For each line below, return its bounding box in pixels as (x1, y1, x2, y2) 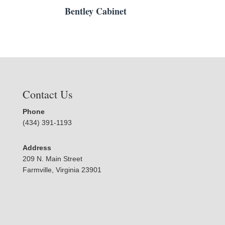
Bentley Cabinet (65, 5, 127, 18)
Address (22, 144, 51, 152)
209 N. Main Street (22, 155, 82, 163)
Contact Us (22, 87, 73, 102)
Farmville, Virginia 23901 (22, 166, 101, 174)
